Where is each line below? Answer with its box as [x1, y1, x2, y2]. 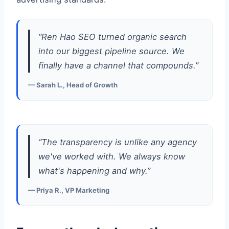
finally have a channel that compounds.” [38, 60, 198, 71]
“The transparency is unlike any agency [38, 137, 197, 147]
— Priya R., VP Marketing [28, 186, 109, 194]
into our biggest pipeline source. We [38, 46, 185, 56]
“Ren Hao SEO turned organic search [38, 32, 187, 42]
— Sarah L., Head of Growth [28, 81, 118, 89]
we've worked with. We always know [38, 151, 185, 162]
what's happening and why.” [38, 166, 150, 176]
